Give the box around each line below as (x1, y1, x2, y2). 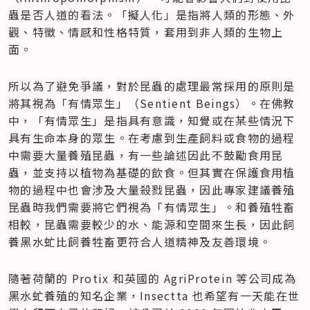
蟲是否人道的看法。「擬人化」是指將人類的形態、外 (8, 6, 295, 23)
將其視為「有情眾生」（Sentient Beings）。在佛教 (8, 94, 295, 111)
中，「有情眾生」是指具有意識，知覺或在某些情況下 (8, 111, 295, 129)
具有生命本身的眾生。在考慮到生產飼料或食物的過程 (8, 129, 295, 146)
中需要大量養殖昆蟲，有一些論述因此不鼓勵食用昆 (8, 146, 284, 163)
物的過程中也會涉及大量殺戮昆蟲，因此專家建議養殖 (8, 181, 295, 198)
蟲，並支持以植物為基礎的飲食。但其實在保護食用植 (8, 163, 295, 181)
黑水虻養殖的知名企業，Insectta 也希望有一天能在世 (8, 286, 300, 304)
